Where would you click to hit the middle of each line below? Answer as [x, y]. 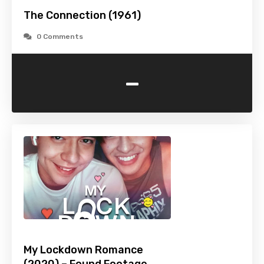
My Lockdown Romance [83, 250]
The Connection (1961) [82, 16]
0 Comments [60, 37]
